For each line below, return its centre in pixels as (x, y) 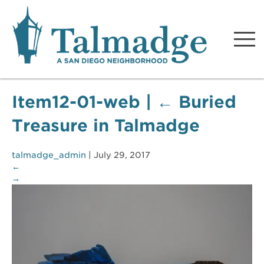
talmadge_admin (49, 155)
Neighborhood (138, 41)
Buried (207, 102)
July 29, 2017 (122, 155)
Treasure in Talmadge (106, 126)
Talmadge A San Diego (138, 18)
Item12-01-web (79, 102)
